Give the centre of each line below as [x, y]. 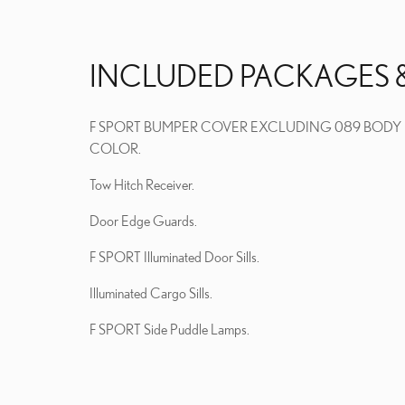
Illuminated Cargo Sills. [151, 292]
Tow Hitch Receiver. [142, 184]
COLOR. [115, 148]
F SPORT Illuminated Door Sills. [174, 256]
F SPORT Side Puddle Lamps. [170, 329]
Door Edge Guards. [143, 220]
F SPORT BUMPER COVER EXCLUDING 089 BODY [245, 126]
